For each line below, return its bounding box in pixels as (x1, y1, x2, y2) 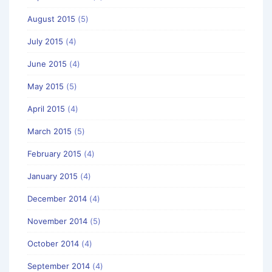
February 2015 (27, 148, 81, 158)
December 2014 (27, 193, 87, 203)
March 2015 (27, 126, 72, 136)
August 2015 (27, 13, 75, 24)
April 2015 (27, 103, 65, 114)
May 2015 (27, 81, 64, 91)
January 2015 (27, 171, 78, 181)
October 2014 (27, 238, 79, 248)
